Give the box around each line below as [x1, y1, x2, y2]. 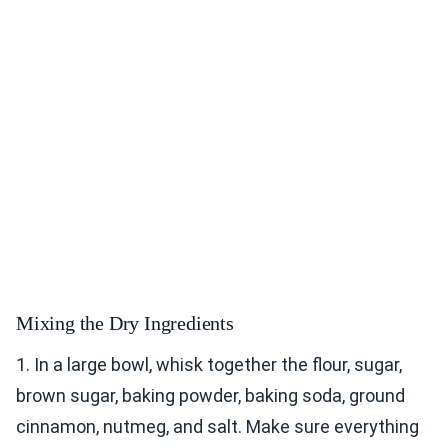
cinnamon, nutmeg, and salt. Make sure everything [16, 416, 419, 438]
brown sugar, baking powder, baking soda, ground [16, 385, 405, 407]
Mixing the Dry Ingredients [16, 312, 234, 335]
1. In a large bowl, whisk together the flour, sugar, [16, 354, 402, 376]
